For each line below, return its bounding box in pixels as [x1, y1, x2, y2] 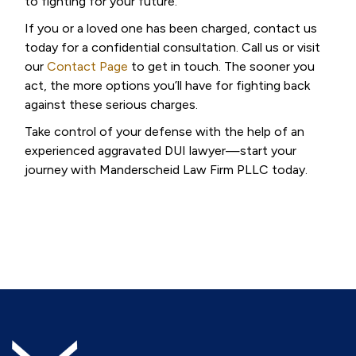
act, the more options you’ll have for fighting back [25, 78, 310, 93]
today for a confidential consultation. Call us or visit [25, 40, 320, 55]
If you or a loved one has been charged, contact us [25, 21, 317, 36]
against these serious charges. [25, 97, 198, 112]
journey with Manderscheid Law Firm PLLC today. [25, 162, 308, 177]
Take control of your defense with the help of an [25, 124, 304, 139]
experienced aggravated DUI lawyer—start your [25, 143, 296, 158]
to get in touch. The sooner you [128, 59, 315, 74]
